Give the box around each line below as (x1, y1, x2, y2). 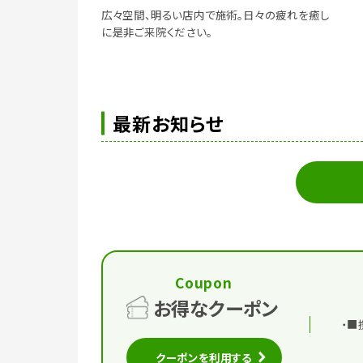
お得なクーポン (152, 293, 278, 322)
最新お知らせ (113, 109, 224, 137)
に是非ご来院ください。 (100, 23, 212, 41)
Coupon (175, 271, 233, 293)
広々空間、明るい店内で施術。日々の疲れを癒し (100, 6, 330, 23)
